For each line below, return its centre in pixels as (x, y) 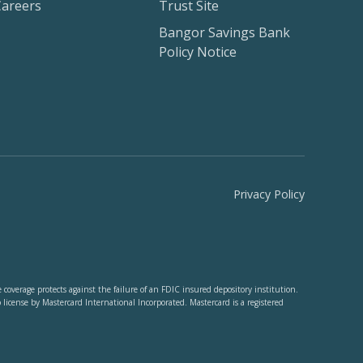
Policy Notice (198, 52)
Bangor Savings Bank (224, 33)
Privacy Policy (269, 194)
